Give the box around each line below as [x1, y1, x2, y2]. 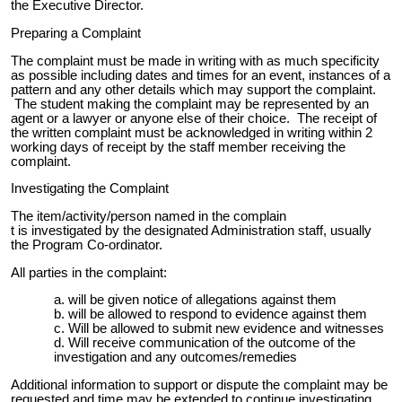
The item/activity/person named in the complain [11, 208, 286, 223]
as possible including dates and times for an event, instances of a [11, 67, 390, 83]
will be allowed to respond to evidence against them [68, 307, 367, 322]
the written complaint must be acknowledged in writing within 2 [11, 125, 372, 140]
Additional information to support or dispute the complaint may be [11, 377, 388, 392]
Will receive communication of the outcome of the [68, 336, 355, 351]
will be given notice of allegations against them [68, 293, 336, 308]
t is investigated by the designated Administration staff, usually [11, 223, 371, 238]
